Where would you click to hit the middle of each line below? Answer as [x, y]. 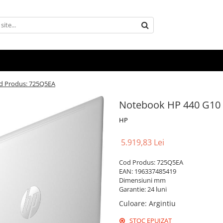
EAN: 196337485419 [148, 171]
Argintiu [162, 203]
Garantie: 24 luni [143, 189]
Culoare [132, 203]
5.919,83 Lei [143, 142]
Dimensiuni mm [142, 180]
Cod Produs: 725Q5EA [151, 162]
